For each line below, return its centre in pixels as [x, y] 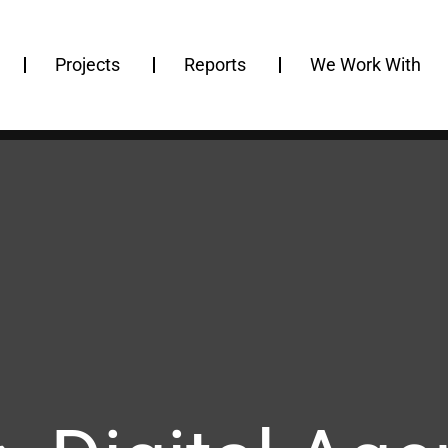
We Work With [365, 64]
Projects [87, 64]
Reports [215, 64]
